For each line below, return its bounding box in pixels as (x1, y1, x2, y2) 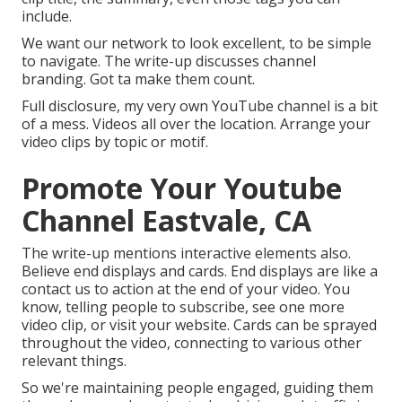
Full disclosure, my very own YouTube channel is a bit (22, 96, 378, 117)
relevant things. (22, 351, 127, 371)
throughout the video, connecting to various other (22, 333, 362, 354)
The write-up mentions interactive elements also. (22, 243, 351, 264)
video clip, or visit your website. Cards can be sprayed (22, 315, 377, 336)
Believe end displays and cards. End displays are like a (22, 261, 378, 282)
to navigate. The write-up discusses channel (22, 51, 316, 72)
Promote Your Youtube (22, 169, 342, 208)
